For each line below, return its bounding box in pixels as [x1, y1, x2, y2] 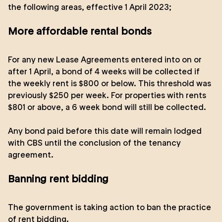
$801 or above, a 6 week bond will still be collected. [8, 102, 206, 112]
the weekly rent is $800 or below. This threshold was [8, 78, 211, 88]
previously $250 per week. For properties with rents [8, 90, 206, 100]
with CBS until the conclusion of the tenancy [8, 138, 181, 148]
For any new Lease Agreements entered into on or [8, 55, 202, 64]
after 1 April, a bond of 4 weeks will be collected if [8, 66, 200, 76]
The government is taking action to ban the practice [8, 202, 211, 212]
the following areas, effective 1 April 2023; [8, 2, 171, 12]
